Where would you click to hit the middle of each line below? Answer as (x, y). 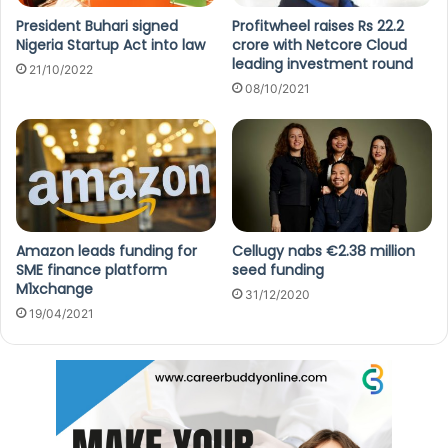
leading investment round (322, 64)
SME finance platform (91, 269)
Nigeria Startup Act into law (110, 45)
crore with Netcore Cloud (319, 45)
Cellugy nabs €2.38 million (323, 250)
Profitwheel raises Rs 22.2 (318, 26)
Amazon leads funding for (106, 250)
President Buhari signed (97, 26)
